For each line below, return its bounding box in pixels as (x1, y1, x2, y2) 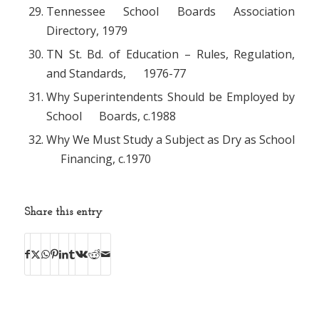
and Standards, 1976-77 (46, 66, 186, 82)
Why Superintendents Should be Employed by (46, 89, 296, 105)
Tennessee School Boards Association (46, 4, 296, 20)
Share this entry (23, 206, 103, 219)
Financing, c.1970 (46, 151, 151, 167)
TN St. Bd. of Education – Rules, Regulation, (46, 46, 296, 63)
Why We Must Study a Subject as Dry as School (46, 132, 296, 148)
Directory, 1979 (46, 23, 127, 39)
